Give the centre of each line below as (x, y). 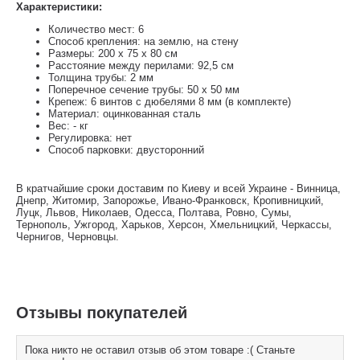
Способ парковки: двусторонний (126, 150)
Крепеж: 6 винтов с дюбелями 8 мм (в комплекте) (170, 102)
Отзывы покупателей (102, 313)
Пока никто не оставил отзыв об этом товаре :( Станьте (160, 350)
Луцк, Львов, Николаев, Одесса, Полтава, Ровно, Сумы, (154, 213)
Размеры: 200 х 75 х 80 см (113, 53)
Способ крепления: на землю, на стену (143, 41)
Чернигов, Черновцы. (67, 237)
